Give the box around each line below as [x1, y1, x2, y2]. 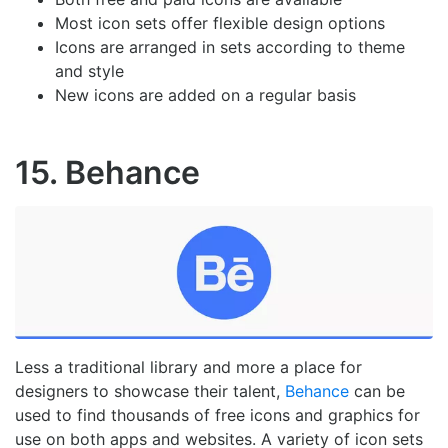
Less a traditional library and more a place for [15, 357, 362, 378]
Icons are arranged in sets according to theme [55, 36, 405, 57]
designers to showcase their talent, [15, 381, 285, 402]
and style [55, 60, 124, 81]
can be [349, 381, 405, 402]
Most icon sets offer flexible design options [55, 12, 385, 33]
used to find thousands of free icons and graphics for [15, 405, 420, 426]
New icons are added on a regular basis [55, 84, 356, 105]
